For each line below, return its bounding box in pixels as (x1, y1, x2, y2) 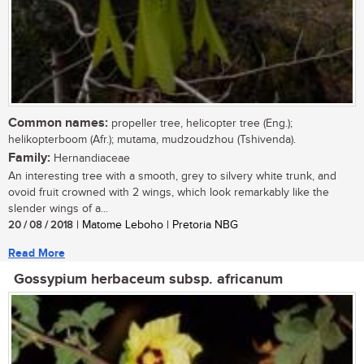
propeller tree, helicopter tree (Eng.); (108, 117, 292, 131)
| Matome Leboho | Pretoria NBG (73, 219, 238, 232)
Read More (8, 246, 65, 261)
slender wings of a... (8, 202, 108, 216)
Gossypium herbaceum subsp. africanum (14, 271, 283, 289)
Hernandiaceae (50, 152, 130, 166)
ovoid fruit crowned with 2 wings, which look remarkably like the (8, 186, 329, 200)
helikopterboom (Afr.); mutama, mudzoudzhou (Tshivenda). (8, 133, 296, 147)
